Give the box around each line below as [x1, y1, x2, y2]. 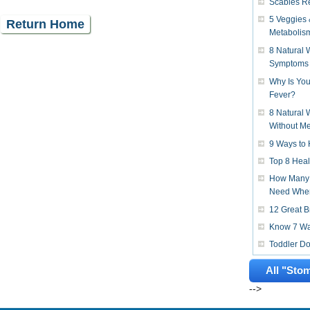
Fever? [268, 90, 295, 100]
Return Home [6, 17, 84, 31]
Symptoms [268, 59, 309, 69]
